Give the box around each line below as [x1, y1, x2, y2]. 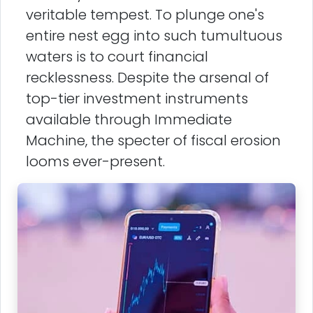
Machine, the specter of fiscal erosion [26, 130, 281, 150]
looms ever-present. [26, 151, 165, 171]
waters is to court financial [26, 46, 208, 66]
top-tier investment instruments [26, 88, 248, 108]
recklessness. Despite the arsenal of [26, 67, 269, 87]
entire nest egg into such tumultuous [26, 25, 282, 45]
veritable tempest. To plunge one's [26, 4, 264, 24]
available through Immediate [26, 109, 232, 129]
